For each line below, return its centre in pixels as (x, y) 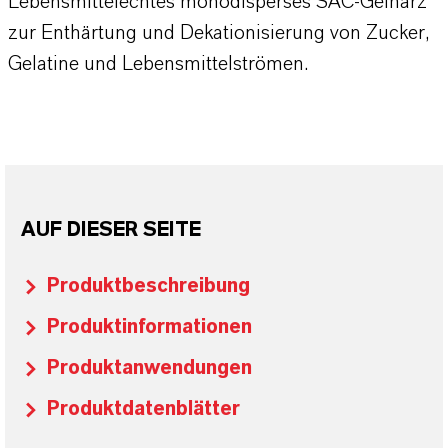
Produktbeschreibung (148, 286)
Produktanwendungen (149, 368)
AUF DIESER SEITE (111, 230)
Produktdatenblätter (143, 409)
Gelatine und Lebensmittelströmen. (158, 64)
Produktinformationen (149, 327)
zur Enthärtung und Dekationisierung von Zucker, (219, 33)
